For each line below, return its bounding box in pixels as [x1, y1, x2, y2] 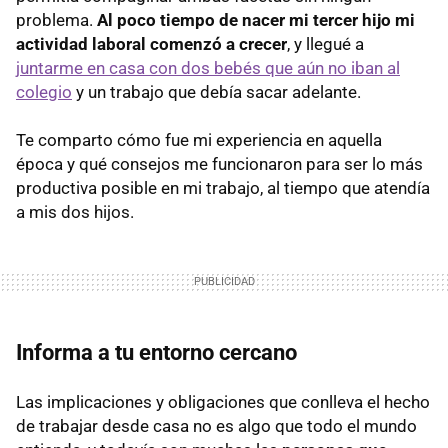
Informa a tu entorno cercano [16, 339, 297, 365]
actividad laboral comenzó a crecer [16, 33, 287, 54]
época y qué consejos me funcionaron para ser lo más [16, 153, 423, 174]
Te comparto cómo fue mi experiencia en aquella [16, 129, 382, 150]
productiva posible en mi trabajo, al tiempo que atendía [16, 177, 430, 198]
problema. [16, 9, 97, 30]
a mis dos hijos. [16, 201, 134, 222]
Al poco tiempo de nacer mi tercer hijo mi [97, 9, 415, 30]
